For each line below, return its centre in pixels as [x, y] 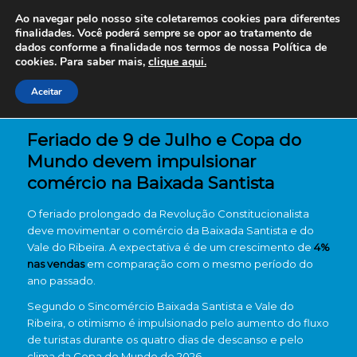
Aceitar [47, 92]
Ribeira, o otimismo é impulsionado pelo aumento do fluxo [178, 323]
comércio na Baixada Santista [150, 183]
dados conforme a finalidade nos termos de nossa [142, 47]
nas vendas [55, 264]
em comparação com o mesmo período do [198, 264]
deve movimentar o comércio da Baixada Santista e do [170, 230]
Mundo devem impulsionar [141, 161]
